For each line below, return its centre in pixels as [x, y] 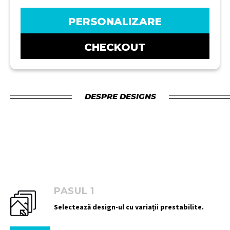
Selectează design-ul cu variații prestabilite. [129, 207]
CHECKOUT [115, 47]
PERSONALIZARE [115, 22]
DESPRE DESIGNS [120, 97]
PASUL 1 [74, 191]
